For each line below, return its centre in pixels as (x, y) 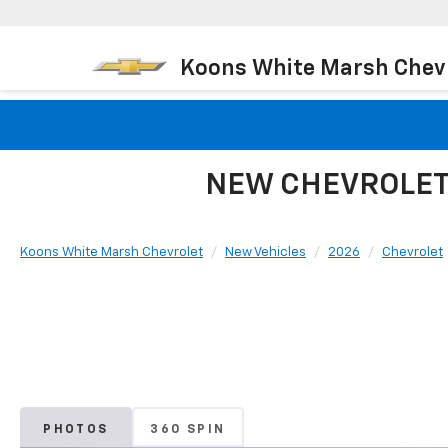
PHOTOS (76, 429)
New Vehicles (265, 252)
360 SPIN (188, 429)
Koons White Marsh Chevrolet (111, 252)
